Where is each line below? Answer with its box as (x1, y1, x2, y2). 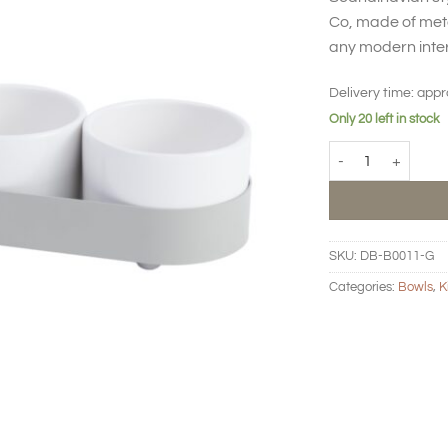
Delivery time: (329, 85, 417, 101)
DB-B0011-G (360, 249, 434, 263)
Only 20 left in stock (329, 113, 440, 127)
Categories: (329, 280, 398, 294)
